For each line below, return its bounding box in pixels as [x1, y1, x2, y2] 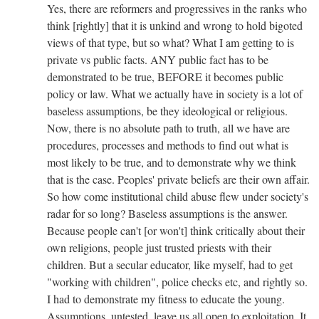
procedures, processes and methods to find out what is [47, 137, 288, 152]
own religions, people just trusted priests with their [47, 239, 271, 255]
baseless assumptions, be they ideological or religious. [47, 103, 288, 118]
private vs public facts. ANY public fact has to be [47, 51, 268, 67]
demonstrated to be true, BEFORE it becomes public [47, 68, 283, 84]
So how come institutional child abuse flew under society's [47, 188, 308, 204]
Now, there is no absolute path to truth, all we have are [47, 120, 290, 135]
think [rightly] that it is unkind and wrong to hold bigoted [47, 17, 303, 33]
